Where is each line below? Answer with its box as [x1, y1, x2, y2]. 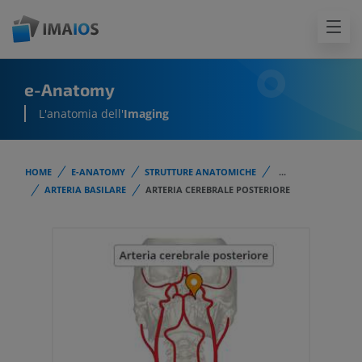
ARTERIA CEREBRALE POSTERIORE [145, 183, 290, 196]
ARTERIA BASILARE [44, 183, 126, 196]
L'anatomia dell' [39, 106, 124, 122]
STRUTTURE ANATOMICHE [145, 166, 256, 178]
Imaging [124, 106, 169, 122]
